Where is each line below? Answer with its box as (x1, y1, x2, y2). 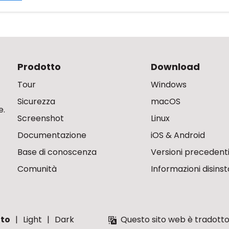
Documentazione (17, 129, 86, 141)
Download (151, 60, 200, 73)
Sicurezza (17, 96, 55, 107)
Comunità (17, 163, 57, 175)
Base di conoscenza (17, 146, 97, 158)
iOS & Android (151, 129, 205, 141)
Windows (151, 79, 187, 90)
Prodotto (17, 60, 61, 73)
